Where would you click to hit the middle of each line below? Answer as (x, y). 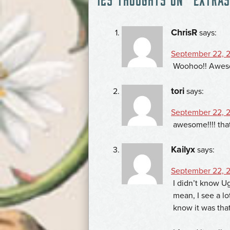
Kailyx (183, 149)
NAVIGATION (142, 18)
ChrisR (184, 32)
